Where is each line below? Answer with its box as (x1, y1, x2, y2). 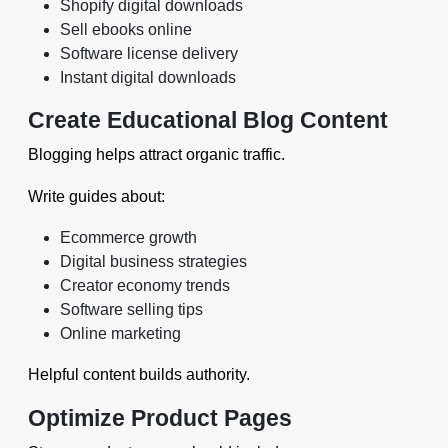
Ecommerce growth (60, 229, 197, 246)
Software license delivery (60, 45, 238, 62)
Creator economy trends (60, 277, 230, 294)
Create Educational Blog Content (28, 107, 388, 133)
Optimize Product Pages (28, 405, 292, 431)
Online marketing (60, 325, 181, 342)
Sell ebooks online (60, 21, 192, 38)
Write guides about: (28, 188, 165, 205)
